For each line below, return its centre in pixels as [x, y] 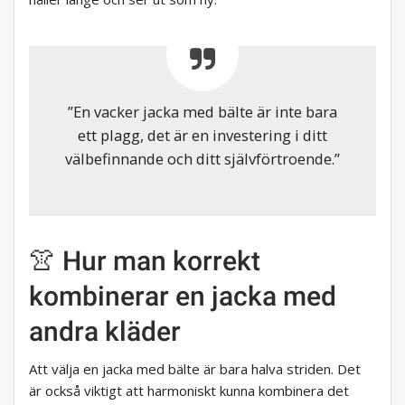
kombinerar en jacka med [183, 297]
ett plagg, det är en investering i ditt [202, 136]
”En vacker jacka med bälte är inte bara [202, 112]
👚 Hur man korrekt [145, 261]
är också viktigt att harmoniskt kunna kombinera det [189, 391]
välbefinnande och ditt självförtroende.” [202, 159]
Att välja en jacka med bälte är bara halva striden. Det [195, 369]
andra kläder [105, 332]
